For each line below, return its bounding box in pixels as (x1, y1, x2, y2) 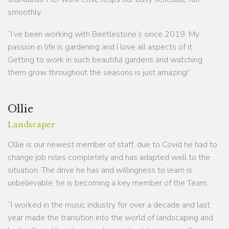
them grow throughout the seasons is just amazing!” (8, 66, 191, 78)
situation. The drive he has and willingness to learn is (8, 164, 192, 176)
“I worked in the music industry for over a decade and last (8, 199, 210, 211)
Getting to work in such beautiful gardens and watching (8, 54, 202, 65)
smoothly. (8, 6, 42, 18)
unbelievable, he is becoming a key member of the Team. (8, 177, 208, 189)
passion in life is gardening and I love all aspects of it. (8, 41, 194, 53)
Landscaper (8, 119, 55, 129)
